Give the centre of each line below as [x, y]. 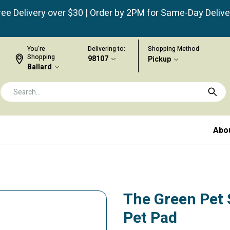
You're [36, 49]
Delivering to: [107, 49]
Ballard [40, 67]
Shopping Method [174, 49]
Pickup [159, 59]
